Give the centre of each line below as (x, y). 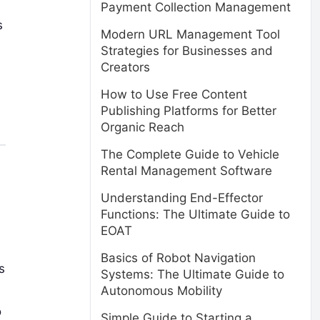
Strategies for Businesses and (187, 51)
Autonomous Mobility (161, 291)
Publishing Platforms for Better (189, 111)
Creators (125, 67)
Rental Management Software (186, 171)
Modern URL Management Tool (190, 34)
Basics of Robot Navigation (178, 258)
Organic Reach (142, 127)
